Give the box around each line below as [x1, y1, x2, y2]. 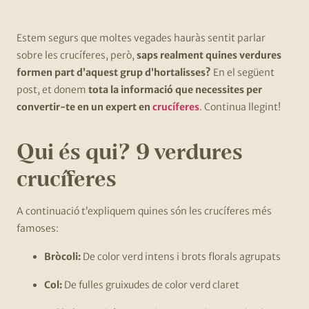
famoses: [17, 222, 59, 235]
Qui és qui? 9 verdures [17, 137, 243, 166]
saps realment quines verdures [137, 49, 281, 62]
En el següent [211, 66, 275, 79]
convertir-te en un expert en [17, 101, 152, 114]
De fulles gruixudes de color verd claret [62, 279, 239, 292]
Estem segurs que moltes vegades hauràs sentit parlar [17, 32, 266, 45]
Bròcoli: [44, 250, 81, 263]
